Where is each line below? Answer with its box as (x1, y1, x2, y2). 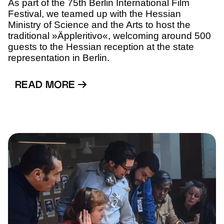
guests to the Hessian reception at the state (8, 41, 194, 52)
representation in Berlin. (8, 52, 109, 63)
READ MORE (15, 81, 78, 91)
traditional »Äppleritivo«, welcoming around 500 (8, 30, 211, 41)
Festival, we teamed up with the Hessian (8, 8, 181, 19)
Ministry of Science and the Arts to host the (8, 19, 190, 30)
